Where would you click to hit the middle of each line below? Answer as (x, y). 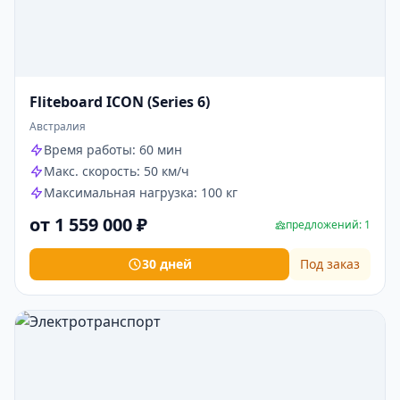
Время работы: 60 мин (113, 150)
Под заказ (330, 264)
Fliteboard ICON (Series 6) (120, 102)
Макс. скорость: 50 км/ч (117, 171)
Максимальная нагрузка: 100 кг (141, 192)
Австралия (58, 126)
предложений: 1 (328, 225)
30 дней (167, 264)
